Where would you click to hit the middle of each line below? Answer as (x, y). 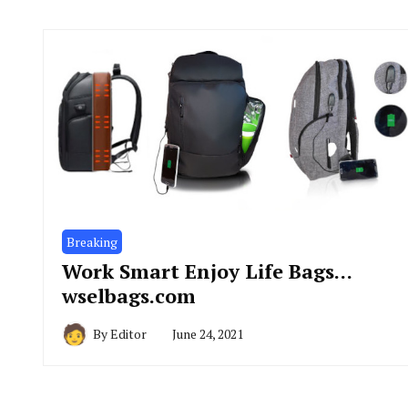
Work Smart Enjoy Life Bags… (207, 271)
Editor (128, 334)
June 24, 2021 (208, 334)
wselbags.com (129, 296)
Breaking (92, 242)
